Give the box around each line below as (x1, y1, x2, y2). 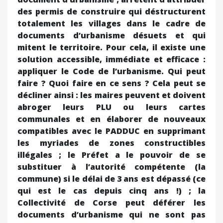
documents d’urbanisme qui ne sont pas (17, 209, 206, 220)
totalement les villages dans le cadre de (17, 17, 206, 29)
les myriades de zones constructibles (17, 137, 206, 148)
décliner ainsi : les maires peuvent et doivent (17, 89, 206, 101)
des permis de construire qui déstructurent (17, 5, 206, 17)
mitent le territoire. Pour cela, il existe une (17, 41, 206, 53)
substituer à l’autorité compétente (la (17, 161, 206, 172)
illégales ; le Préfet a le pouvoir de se (17, 149, 206, 160)
